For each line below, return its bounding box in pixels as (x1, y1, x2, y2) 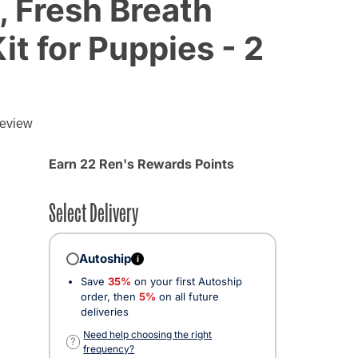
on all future (156, 289, 219, 303)
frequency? (83, 342, 135, 355)
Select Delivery (49, 193, 138, 228)
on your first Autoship (131, 274, 242, 288)
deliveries (81, 304, 129, 318)
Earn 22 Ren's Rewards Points (49, 155, 234, 172)
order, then (81, 289, 139, 303)
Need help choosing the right (83, 328, 213, 340)
